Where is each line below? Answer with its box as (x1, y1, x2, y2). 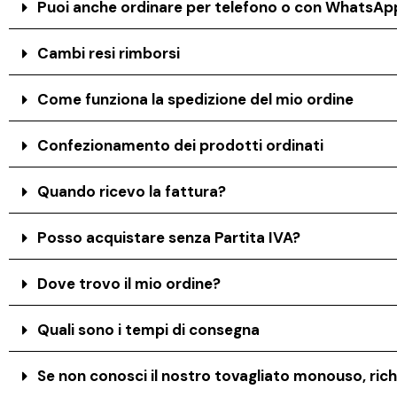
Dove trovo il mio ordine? (37, 274, 222, 294)
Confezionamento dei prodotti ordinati (37, 136, 324, 156)
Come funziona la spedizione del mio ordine (37, 90, 354, 110)
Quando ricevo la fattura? (37, 182, 227, 202)
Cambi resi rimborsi (37, 43, 181, 64)
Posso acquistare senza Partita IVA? (37, 228, 301, 248)
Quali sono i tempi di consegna (37, 320, 261, 340)
